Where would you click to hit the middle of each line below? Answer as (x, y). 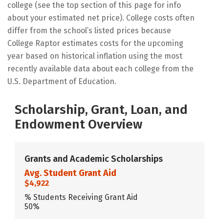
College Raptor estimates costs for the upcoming (95, 43)
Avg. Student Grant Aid (70, 173)
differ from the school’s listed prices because (89, 30)
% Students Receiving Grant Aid (81, 197)
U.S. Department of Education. (62, 81)
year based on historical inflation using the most (95, 56)
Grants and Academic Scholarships (94, 159)
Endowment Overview (78, 124)
